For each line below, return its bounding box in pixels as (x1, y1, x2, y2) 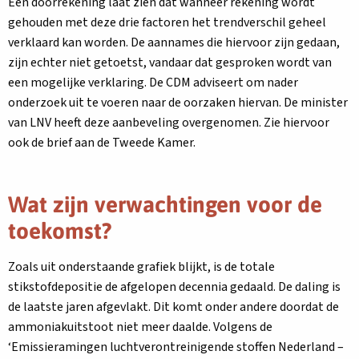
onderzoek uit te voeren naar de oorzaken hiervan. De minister (8, 94, 348, 111)
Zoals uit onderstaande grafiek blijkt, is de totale (8, 258, 275, 276)
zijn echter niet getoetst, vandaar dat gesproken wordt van (8, 54, 332, 71)
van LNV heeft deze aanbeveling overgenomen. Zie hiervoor (8, 114, 329, 131)
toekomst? (8, 218, 111, 244)
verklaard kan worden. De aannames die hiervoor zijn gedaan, (8, 34, 340, 51)
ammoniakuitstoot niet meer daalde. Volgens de (8, 318, 272, 336)
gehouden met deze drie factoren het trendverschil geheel (8, 14, 326, 31)
